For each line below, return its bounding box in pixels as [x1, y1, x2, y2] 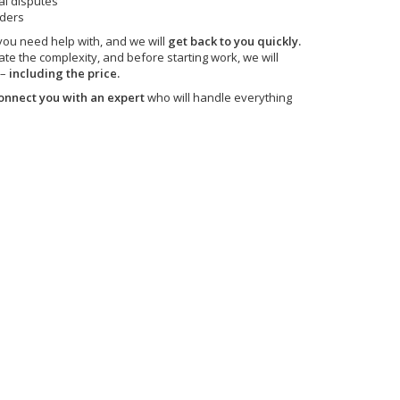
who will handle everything [147, 89, 292, 105]
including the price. [9, 65, 120, 81]
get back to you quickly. [168, 33, 301, 49]
